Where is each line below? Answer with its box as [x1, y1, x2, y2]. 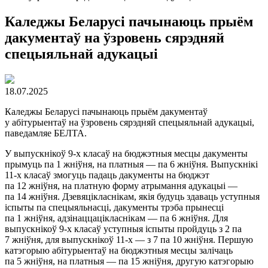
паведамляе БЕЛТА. [5, 127, 87, 138]
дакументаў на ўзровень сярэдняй [5, 29, 224, 45]
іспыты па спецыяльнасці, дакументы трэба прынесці [5, 202, 224, 212]
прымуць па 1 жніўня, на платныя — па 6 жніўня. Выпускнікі [5, 159, 258, 169]
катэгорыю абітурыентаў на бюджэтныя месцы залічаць [5, 245, 233, 255]
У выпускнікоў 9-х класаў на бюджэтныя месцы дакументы [5, 148, 248, 159]
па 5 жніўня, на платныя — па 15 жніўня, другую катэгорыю [5, 255, 254, 266]
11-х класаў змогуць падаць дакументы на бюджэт [5, 169, 209, 180]
